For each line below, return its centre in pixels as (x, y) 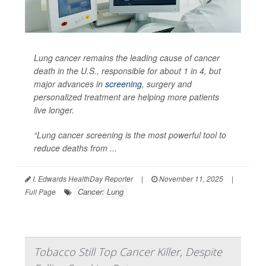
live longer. (54, 110)
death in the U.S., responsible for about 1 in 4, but (127, 71)
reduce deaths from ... (75, 148)
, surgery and (167, 84)
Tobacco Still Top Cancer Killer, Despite (128, 252)
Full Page (40, 192)
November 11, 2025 (190, 179)
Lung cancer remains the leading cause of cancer (127, 58)
